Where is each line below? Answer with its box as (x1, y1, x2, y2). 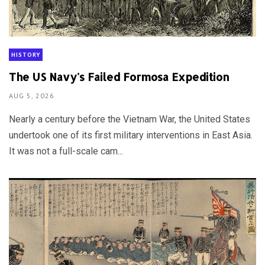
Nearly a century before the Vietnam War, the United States (9, 113, 250, 125)
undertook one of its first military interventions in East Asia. (9, 129, 253, 141)
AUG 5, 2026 (9, 91, 54, 100)
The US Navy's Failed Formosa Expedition (9, 69, 230, 83)
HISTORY (11, 51, 40, 59)
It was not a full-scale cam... (9, 145, 123, 157)
